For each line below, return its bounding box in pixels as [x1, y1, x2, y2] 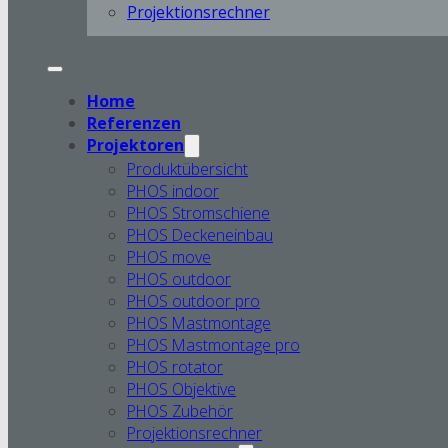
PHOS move [127, 245, 212, 268]
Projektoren [87, 133, 185, 156]
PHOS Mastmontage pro [127, 333, 301, 356]
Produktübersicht [127, 157, 249, 180]
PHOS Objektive [127, 377, 237, 400]
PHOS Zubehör [127, 399, 234, 422]
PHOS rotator [127, 355, 224, 378]
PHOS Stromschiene [127, 201, 271, 224]
